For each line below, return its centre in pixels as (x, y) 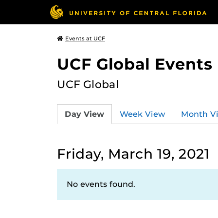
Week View (143, 114)
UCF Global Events (135, 64)
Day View (84, 114)
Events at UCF (85, 38)
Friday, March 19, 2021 (133, 154)
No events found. (101, 184)
